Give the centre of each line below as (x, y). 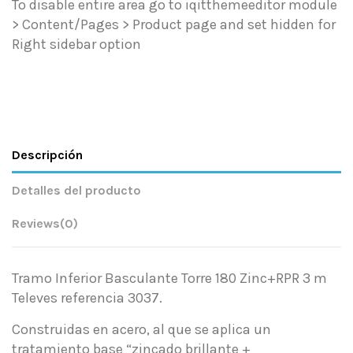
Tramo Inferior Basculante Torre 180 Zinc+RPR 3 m (169, 279)
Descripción (47, 155)
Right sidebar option (76, 45)
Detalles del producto (76, 191)
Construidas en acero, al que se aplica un (141, 329)
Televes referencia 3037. (87, 298)
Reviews (36, 224)
